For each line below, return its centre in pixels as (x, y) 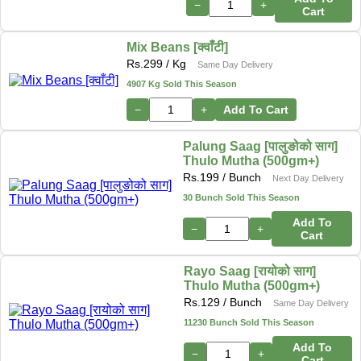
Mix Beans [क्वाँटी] (177, 47)
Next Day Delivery (309, 178)
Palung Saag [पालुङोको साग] (261, 146)
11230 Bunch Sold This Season (249, 322)
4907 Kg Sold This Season (182, 83)
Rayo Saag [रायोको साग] (250, 271)
